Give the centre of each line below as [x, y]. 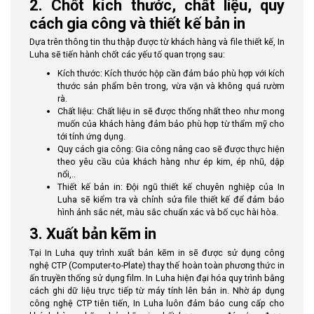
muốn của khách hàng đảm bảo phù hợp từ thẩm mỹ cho [171, 124]
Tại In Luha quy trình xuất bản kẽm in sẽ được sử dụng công [157, 252]
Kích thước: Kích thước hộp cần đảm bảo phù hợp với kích [171, 73]
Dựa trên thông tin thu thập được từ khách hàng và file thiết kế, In [157, 42]
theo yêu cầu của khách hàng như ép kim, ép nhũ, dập [171, 162]
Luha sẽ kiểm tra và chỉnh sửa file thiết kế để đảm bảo [171, 199]
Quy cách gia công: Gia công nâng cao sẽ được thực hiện [171, 149]
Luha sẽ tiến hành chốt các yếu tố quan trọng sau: [127, 54]
